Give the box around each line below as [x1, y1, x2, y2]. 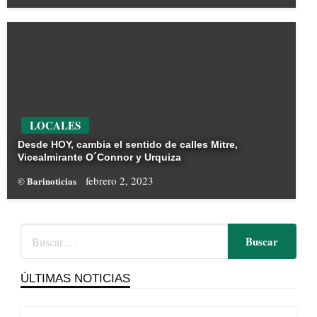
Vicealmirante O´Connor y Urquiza [18, 151, 181, 163]
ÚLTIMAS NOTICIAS [20, 272, 130, 285]
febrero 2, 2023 [86, 173, 154, 188]
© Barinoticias [18, 174, 79, 188]
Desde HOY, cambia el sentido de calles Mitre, [18, 139, 238, 151]
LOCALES [30, 117, 81, 134]
